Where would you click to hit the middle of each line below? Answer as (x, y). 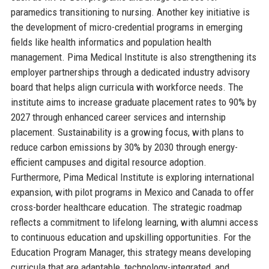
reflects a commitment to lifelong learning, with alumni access (134, 222)
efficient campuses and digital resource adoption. (108, 162)
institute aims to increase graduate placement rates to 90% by (133, 102)
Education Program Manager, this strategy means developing (131, 252)
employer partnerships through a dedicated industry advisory (130, 72)
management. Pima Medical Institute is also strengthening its (133, 57)
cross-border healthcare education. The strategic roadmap (126, 207)
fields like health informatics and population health (111, 42)
